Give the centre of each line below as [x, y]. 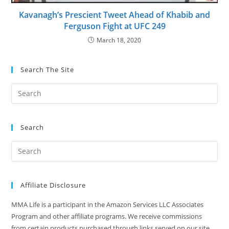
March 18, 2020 [119, 40]
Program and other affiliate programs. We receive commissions [107, 216]
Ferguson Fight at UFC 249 [114, 26]
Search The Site [48, 69]
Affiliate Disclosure [53, 185]
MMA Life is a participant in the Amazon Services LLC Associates [108, 204]
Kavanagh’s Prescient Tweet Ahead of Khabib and [114, 15]
